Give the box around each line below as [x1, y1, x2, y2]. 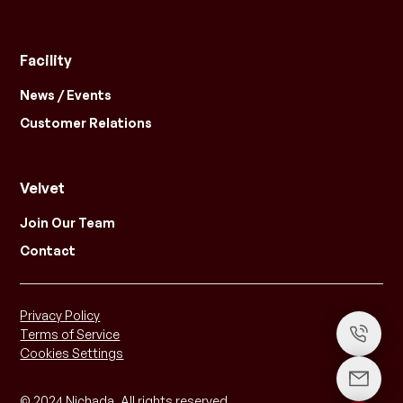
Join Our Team [20, 215, 116, 231]
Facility [20, 51, 73, 70]
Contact [20, 243, 76, 259]
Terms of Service [20, 327, 121, 343]
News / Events [20, 87, 112, 103]
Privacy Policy [20, 308, 101, 324]
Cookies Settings [20, 345, 124, 362]
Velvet [20, 179, 66, 198]
